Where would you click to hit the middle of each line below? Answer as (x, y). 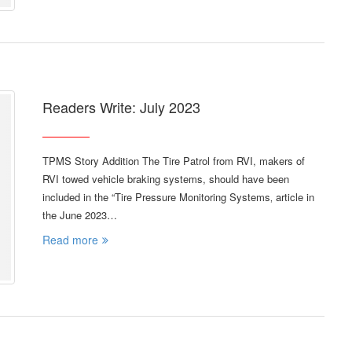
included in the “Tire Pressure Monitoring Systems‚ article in (178, 197)
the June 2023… (80, 215)
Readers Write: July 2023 (121, 107)
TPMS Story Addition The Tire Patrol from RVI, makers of (174, 161)
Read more (70, 240)
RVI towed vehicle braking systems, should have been (166, 179)
